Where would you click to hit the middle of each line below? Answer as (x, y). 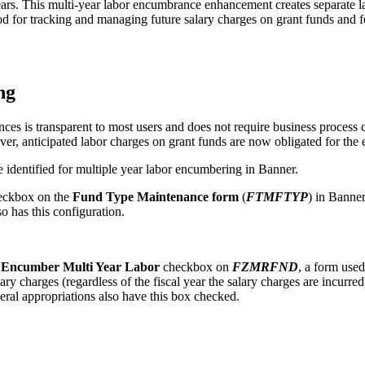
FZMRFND (265, 266)
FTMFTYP (277, 196)
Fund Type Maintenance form (156, 196)
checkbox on (196, 266)
